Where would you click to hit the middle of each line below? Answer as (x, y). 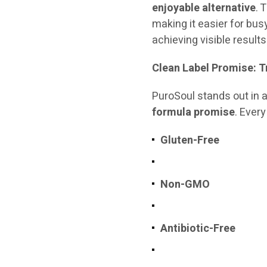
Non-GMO (185, 184)
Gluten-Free (190, 140)
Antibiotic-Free (198, 229)
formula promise (194, 112)
